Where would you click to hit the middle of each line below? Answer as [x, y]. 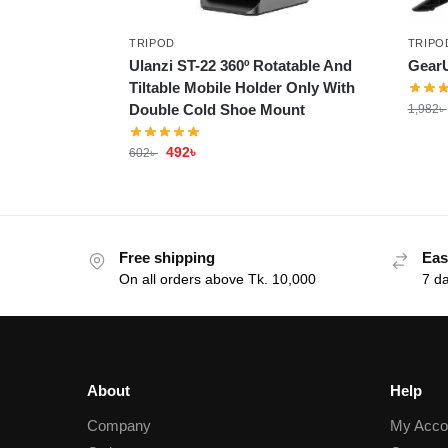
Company [119, 425]
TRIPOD [152, 42]
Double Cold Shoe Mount [216, 109]
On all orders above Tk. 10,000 [217, 278]
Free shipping [167, 257]
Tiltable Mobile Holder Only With [241, 87]
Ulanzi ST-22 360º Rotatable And [240, 65]
